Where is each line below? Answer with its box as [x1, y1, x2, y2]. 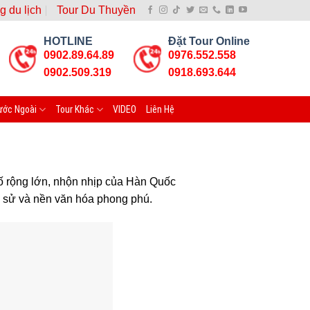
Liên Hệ [146, 104, 175, 115]
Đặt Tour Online [168, 35, 250, 47]
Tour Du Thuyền [57, 4, 136, 16]
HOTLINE [44, 35, 93, 47]
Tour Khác [55, 104, 95, 115]
